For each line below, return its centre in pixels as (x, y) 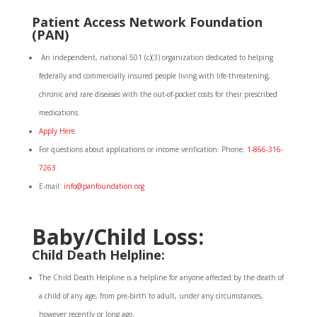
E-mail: (51, 186)
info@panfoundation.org (104, 186)
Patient (56, 22)
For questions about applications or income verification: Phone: (143, 149)
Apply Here (57, 131)
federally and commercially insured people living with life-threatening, (154, 76)
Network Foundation (195, 22)
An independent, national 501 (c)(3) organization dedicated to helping (156, 57)
